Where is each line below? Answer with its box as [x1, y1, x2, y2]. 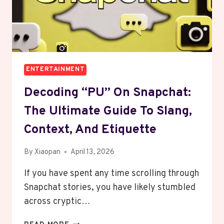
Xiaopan [34, 147, 61, 157]
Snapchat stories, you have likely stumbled [24, 181, 195, 193]
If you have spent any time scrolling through [24, 167, 199, 179]
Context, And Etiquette [24, 121, 156, 138]
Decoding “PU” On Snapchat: [24, 84, 191, 101]
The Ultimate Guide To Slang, [24, 103, 192, 119]
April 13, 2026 [70, 147, 115, 157]
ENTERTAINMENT [26, 65, 85, 73]
